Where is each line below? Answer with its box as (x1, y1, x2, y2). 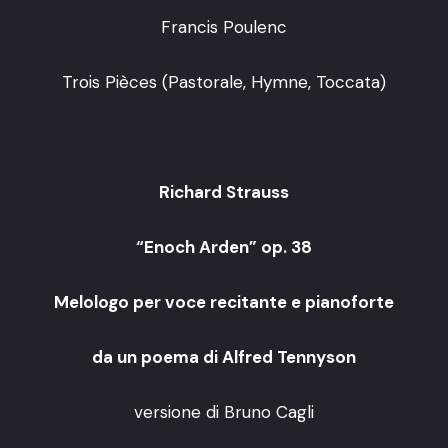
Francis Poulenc (161, 15, 287, 38)
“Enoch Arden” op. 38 (136, 235, 312, 258)
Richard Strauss (159, 180, 289, 203)
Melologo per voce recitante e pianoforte (54, 290, 394, 313)
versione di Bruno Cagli (134, 400, 314, 423)
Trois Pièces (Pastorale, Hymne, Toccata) (62, 70, 386, 93)
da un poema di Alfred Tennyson (92, 345, 356, 368)
